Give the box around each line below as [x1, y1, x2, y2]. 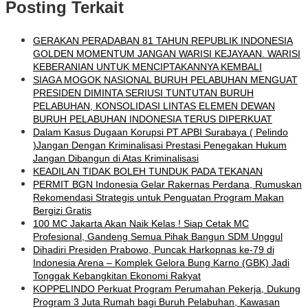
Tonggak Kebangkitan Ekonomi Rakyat [33, 270, 201, 282]
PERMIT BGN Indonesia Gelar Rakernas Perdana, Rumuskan [33, 179, 302, 190]
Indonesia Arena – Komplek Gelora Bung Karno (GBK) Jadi [33, 257, 289, 269]
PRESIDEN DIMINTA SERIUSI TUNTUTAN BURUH [33, 87, 254, 99]
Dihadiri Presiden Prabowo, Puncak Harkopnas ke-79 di [33, 244, 274, 256]
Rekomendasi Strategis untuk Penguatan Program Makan [33, 192, 284, 203]
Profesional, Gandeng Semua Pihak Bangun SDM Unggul [33, 231, 283, 243]
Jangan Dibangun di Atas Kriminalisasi [33, 153, 199, 164]
